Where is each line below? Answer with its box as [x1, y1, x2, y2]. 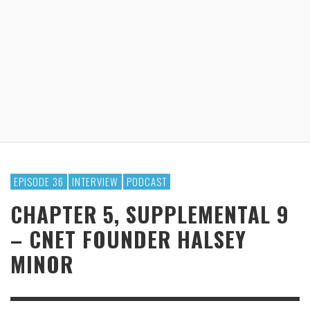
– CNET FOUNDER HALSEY [10, 223, 246, 255]
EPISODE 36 [14, 174, 64, 189]
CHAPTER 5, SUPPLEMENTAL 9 [10, 198, 289, 230]
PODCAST [127, 174, 167, 189]
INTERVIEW [72, 174, 118, 189]
